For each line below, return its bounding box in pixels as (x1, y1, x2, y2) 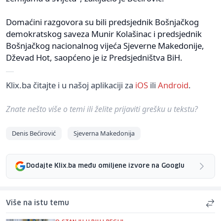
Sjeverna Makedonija (74, 128, 135, 138)
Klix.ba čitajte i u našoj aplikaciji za (6, 79, 135, 91)
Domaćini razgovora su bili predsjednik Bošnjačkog (6, 16, 199, 28)
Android (158, 79, 188, 91)
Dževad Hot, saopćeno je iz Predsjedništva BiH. (6, 51, 183, 63)
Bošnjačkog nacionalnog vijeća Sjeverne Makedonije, (6, 39, 204, 51)
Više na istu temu (6, 199, 69, 207)
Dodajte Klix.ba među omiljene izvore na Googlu (26, 163, 184, 170)
